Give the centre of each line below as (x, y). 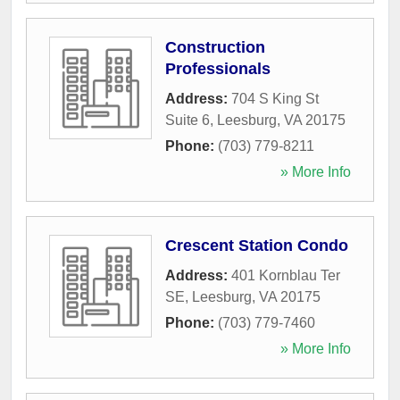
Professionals (218, 68)
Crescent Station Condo (257, 245)
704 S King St (275, 98)
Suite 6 (187, 120)
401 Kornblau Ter (286, 275)
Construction (215, 47)
